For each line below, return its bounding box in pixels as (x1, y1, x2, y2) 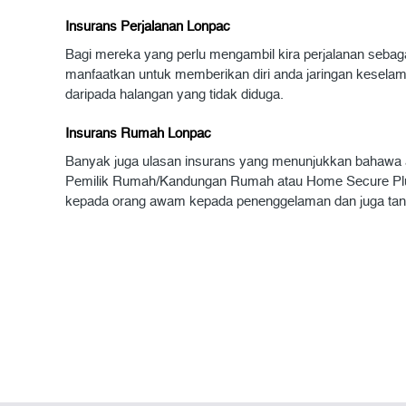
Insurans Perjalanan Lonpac (65, 20, 230, 34)
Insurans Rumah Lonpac (65, 127, 211, 140)
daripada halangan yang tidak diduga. (65, 88, 284, 101)
